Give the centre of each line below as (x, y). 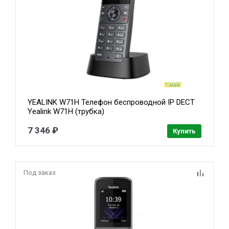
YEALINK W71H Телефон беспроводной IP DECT (111, 102)
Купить (184, 131)
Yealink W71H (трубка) (66, 112)
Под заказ (40, 173)
